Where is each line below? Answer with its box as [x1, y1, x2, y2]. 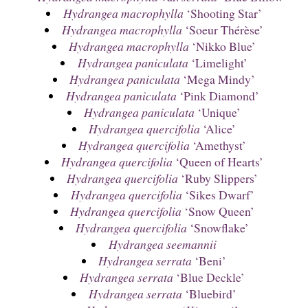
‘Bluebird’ [181, 285, 236, 302]
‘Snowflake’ [187, 219, 250, 236]
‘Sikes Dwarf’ [181, 186, 254, 203]
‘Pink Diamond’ [176, 87, 259, 104]
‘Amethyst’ [190, 137, 247, 154]
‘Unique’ [195, 104, 241, 121]
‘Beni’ [192, 252, 227, 269]
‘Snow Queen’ [181, 203, 255, 220]
